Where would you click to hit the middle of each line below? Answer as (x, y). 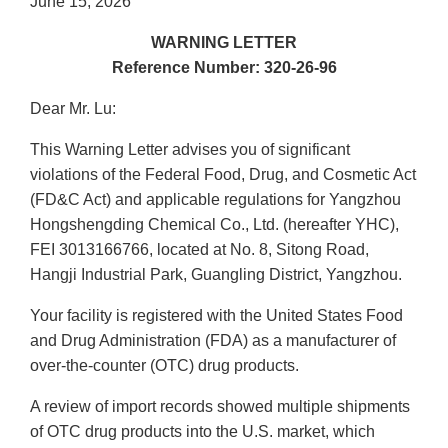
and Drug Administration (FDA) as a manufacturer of (213, 341)
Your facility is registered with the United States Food (216, 316)
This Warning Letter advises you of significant (190, 150)
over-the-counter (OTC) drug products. (164, 366)
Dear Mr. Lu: (73, 109)
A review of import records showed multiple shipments (220, 407)
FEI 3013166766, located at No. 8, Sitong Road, (199, 250)
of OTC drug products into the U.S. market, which (202, 432)
